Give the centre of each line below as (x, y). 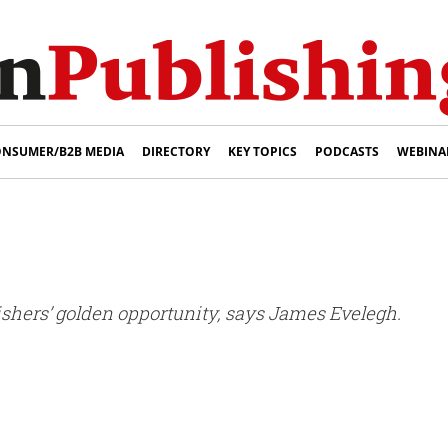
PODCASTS (347, 151)
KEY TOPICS (262, 151)
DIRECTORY (176, 151)
